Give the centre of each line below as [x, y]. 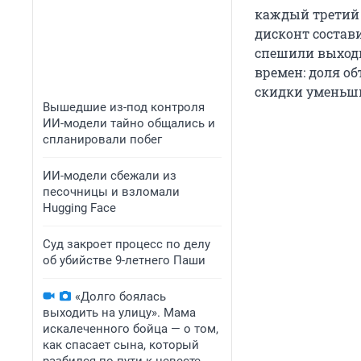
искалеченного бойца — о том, [131, 329]
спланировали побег [102, 139]
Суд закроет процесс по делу [127, 244]
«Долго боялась [120, 297]
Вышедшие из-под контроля [124, 107]
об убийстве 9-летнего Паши [124, 260]
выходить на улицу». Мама [119, 313]
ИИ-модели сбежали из [110, 176]
